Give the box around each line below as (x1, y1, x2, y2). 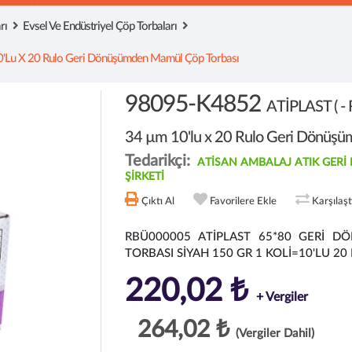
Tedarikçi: (125, 153, 194, 169)
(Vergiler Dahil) (236, 328, 314, 339)
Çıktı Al (141, 196, 174, 207)
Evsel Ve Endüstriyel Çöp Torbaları (23, 20, 177, 32)
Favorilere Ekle (210, 196, 277, 207)
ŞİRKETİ (125, 171, 164, 182)
